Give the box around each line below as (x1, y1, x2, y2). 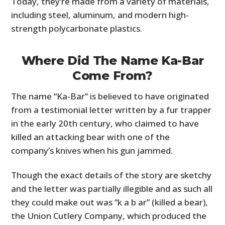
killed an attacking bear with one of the (11, 131, 170, 143)
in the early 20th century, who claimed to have (11, 118, 199, 130)
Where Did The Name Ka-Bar (21, 53, 204, 68)
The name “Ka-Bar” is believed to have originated (11, 90, 209, 102)
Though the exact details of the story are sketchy (11, 169, 212, 181)
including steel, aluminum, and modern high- (11, 9, 189, 21)
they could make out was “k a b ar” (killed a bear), (11, 196, 208, 208)
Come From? (72, 68, 153, 83)
